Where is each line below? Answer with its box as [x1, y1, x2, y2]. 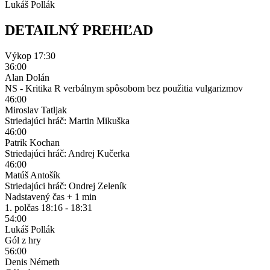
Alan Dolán [5, 72, 49, 83]
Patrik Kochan [5, 137, 60, 148]
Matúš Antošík [5, 169, 60, 180]
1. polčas [5, 202, 39, 213]
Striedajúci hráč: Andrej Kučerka [5, 148, 130, 159]
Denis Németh [5, 256, 60, 267]
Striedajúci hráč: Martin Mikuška [5, 115, 130, 126]
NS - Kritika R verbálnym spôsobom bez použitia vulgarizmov [5, 83, 243, 93]
